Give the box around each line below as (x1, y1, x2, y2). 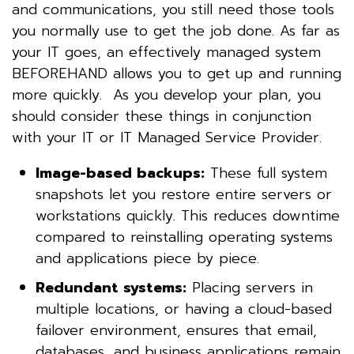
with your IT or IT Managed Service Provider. (12, 126, 333, 149)
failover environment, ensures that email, (36, 318, 317, 341)
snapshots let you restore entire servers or (36, 183, 332, 205)
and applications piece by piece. (36, 247, 259, 269)
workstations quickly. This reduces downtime (36, 204, 340, 227)
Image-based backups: (36, 161, 205, 184)
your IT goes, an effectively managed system (12, 40, 321, 63)
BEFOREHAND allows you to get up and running (12, 62, 341, 85)
